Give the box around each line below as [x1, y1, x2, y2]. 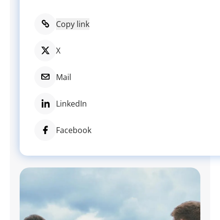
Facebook [56, 124, 91, 136]
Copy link [56, 18, 89, 29]
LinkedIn [56, 98, 87, 109]
